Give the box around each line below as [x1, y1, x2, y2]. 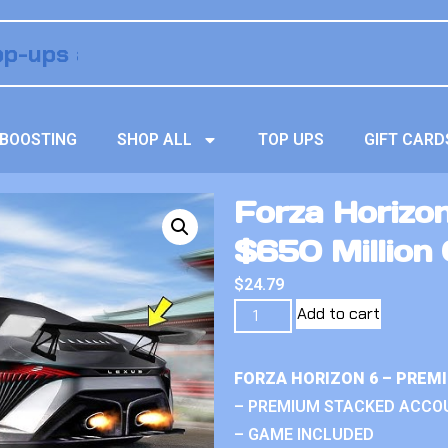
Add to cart [297, 303, 381, 324]
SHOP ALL [117, 130, 193, 149]
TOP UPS [258, 130, 325, 149]
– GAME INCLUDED [234, 425, 374, 444]
